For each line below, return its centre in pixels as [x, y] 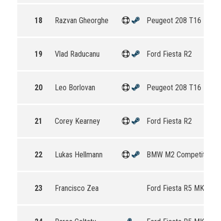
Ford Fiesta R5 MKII [177, 188]
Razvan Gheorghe [82, 20]
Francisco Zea [77, 188]
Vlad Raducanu [77, 54]
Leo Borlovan [75, 88]
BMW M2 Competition [180, 155]
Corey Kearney [77, 121]
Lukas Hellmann [79, 155]
